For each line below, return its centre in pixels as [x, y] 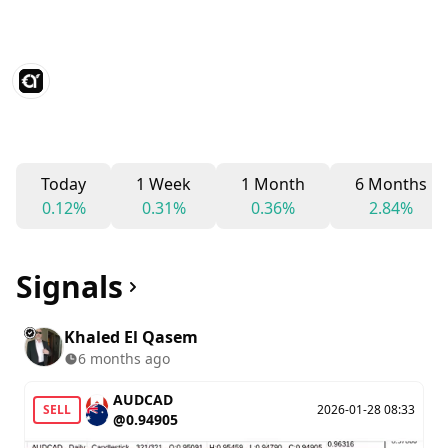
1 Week [163, 184]
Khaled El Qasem [131, 337]
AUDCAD [143, 399]
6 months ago [124, 358]
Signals [69, 286]
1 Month [273, 184]
